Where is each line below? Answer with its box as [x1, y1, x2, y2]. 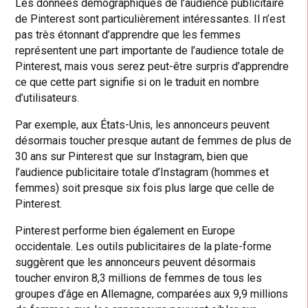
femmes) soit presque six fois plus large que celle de [15, 181, 275, 195]
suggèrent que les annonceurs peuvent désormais [15, 256, 256, 269]
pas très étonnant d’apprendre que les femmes [15, 28, 241, 42]
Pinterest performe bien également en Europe [15, 224, 236, 238]
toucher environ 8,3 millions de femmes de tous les [15, 272, 263, 285]
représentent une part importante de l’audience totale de [15, 44, 285, 58]
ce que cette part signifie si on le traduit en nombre [15, 76, 260, 89]
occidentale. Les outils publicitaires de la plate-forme [15, 240, 272, 254]
